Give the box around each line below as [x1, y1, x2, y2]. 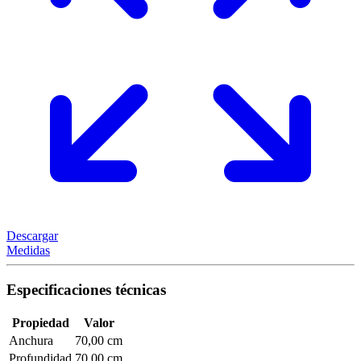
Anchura [9, 334, 53, 348]
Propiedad [11, 316, 69, 330]
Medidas [6, 243, 50, 257]
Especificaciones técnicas [6, 280, 166, 298]
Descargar [6, 228, 58, 243]
